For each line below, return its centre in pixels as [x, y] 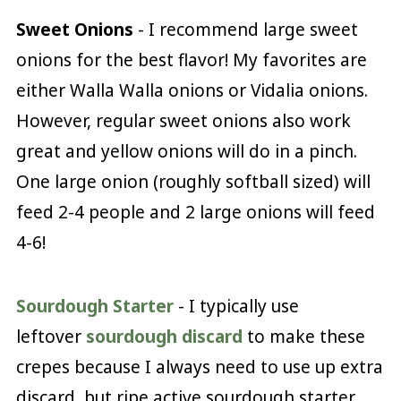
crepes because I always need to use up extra [199, 367]
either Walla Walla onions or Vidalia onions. [192, 90]
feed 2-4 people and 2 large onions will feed [195, 212]
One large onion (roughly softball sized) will [193, 181]
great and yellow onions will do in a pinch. [186, 151]
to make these [303, 336]
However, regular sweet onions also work [183, 120]
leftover [51, 336]
